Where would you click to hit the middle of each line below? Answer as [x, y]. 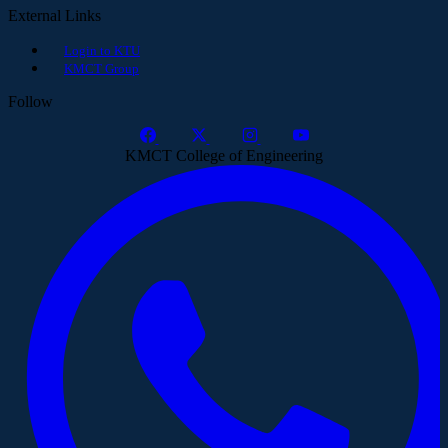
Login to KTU [102, 50]
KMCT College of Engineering [224, 155]
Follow [30, 101]
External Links [54, 15]
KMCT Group [101, 68]
